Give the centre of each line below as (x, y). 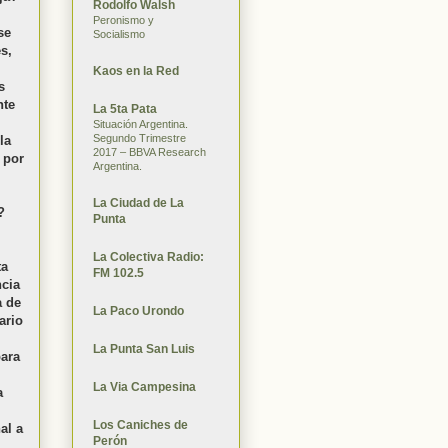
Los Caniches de (140, 424)
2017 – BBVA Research (149, 151)
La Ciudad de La (138, 202)
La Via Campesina (144, 386)
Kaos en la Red (136, 70)
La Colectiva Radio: (148, 256)
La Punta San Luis (144, 348)
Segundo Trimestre (139, 137)
